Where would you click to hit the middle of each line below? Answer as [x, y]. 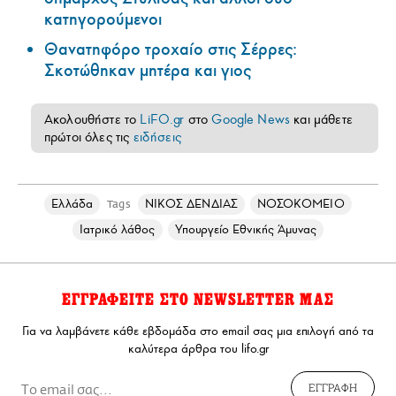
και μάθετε [321, 119]
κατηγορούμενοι [103, 19]
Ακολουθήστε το [92, 119]
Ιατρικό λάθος [117, 229]
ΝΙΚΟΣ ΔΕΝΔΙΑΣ [191, 203]
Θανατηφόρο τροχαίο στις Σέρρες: [171, 49]
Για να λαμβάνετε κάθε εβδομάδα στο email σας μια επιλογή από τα [198, 331]
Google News [251, 119]
